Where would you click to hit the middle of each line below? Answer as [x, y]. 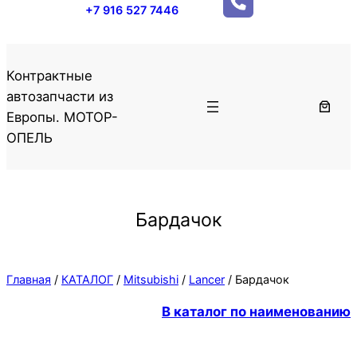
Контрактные [49, 75]
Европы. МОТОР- [62, 117]
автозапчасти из [60, 96]
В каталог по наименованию [256, 312]
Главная [29, 279]
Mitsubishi [151, 279]
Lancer [207, 279]
